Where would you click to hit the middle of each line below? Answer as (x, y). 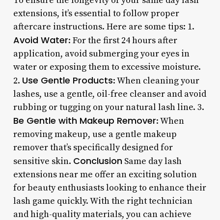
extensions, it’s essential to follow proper (96, 13)
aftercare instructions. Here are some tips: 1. (104, 27)
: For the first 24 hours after (123, 40)
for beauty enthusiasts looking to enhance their (110, 188)
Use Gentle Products (67, 80)
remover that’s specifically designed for (93, 147)
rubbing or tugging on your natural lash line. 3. (109, 107)
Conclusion (97, 161)
